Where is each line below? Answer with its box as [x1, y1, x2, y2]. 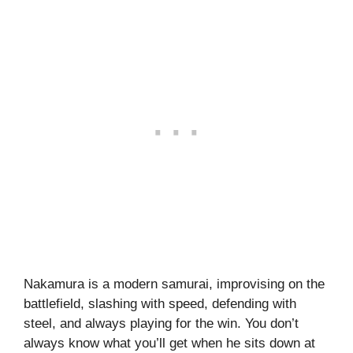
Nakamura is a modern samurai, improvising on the [24, 277, 325, 292]
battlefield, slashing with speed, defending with [24, 296, 296, 312]
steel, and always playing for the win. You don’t [24, 316, 299, 332]
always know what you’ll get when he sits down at [24, 336, 315, 351]
